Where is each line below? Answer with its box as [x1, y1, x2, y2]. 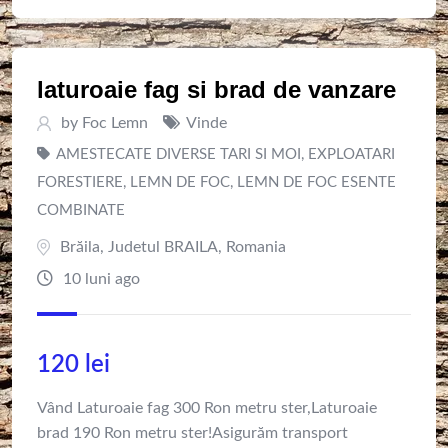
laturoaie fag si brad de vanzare [37, 76, 396, 104]
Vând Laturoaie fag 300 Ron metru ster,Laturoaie [37, 400, 377, 417]
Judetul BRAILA [108, 239, 218, 256]
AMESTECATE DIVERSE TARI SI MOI [56, 147, 301, 163]
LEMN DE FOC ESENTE [237, 175, 396, 191]
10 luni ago [59, 271, 140, 288]
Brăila [60, 239, 100, 256]
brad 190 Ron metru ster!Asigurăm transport [37, 425, 348, 442]
